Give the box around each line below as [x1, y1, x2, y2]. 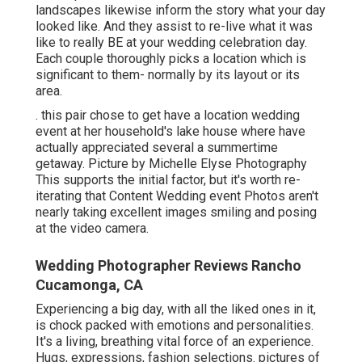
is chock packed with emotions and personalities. [36, 318, 314, 334]
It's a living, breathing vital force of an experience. [36, 334, 314, 350]
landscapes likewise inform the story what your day [36, 2, 326, 19]
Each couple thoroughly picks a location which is [36, 51, 306, 67]
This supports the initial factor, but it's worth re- [36, 172, 301, 188]
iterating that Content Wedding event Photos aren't [36, 188, 318, 204]
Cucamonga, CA [36, 276, 143, 294]
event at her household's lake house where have [36, 124, 305, 140]
